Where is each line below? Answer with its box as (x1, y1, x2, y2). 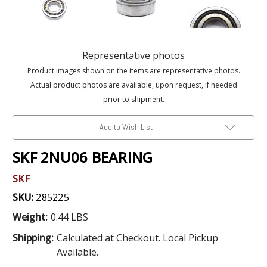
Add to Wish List (99, 121, 153, 132)
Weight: (13, 210, 48, 223)
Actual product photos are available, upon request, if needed (30, 79, 237, 90)
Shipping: (13, 231, 54, 244)
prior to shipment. (103, 94, 164, 104)
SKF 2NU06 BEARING (13, 147, 153, 167)
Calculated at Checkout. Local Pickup (56, 231, 218, 244)
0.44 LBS (50, 210, 88, 223)
